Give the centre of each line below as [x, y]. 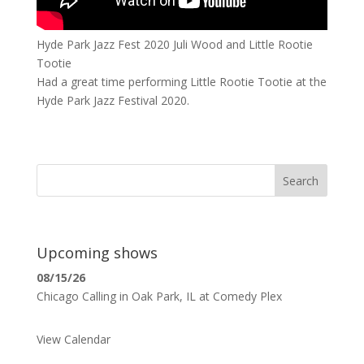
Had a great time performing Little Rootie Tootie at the [181, 82]
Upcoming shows [97, 253]
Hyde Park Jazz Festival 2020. [113, 101]
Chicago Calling [76, 297]
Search [301, 181]
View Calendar [73, 340]
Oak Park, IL [163, 297]
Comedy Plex [247, 297]
